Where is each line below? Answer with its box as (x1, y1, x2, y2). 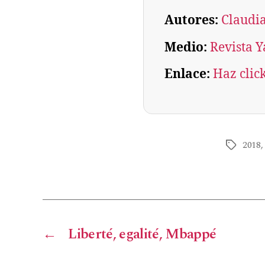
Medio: (164, 40, 210, 56)
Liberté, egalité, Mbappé (68, 224, 216, 245)
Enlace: (164, 66, 213, 83)
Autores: (164, 12, 221, 29)
